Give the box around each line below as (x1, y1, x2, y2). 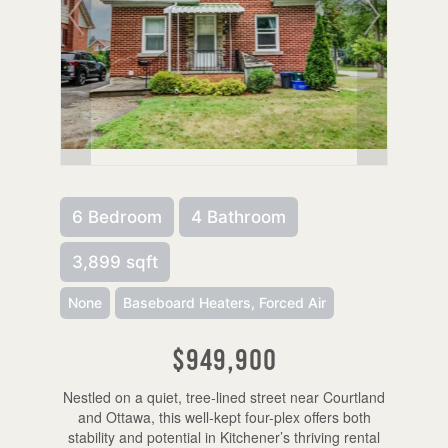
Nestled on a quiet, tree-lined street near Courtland (63, 386, 385, 407)
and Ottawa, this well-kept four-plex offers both (77, 406, 371, 427)
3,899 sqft (71, 251, 158, 272)
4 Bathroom (190, 206, 286, 227)
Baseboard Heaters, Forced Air (122, 293, 326, 311)
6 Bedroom (71, 206, 162, 227)
